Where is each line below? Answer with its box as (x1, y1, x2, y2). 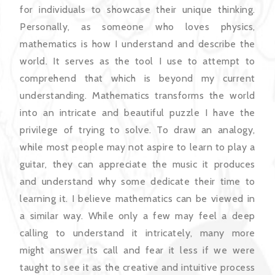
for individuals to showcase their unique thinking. (20, 3, 255, 15)
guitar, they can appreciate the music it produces (20, 158, 255, 170)
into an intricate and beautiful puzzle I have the (20, 106, 255, 118)
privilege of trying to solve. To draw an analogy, (20, 123, 255, 136)
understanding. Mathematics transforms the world (20, 89, 255, 101)
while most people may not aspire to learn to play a (20, 141, 255, 153)
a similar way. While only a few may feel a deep (20, 209, 255, 222)
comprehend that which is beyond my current (20, 72, 255, 84)
